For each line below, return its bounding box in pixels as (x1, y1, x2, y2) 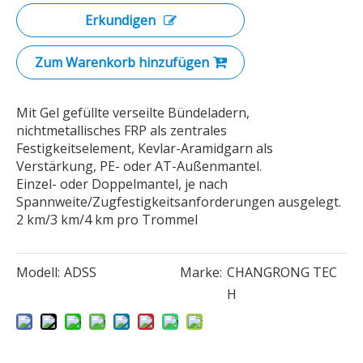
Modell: (16, 263, 60, 281)
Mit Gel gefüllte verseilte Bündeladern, (16, 104, 250, 122)
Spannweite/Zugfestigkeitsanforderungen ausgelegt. (16, 193, 341, 211)
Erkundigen (84, 11, 156, 29)
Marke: (179, 263, 222, 281)
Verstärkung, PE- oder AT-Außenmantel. (16, 157, 262, 175)
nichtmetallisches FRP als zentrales (16, 122, 227, 139)
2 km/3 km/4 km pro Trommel (16, 211, 198, 228)
